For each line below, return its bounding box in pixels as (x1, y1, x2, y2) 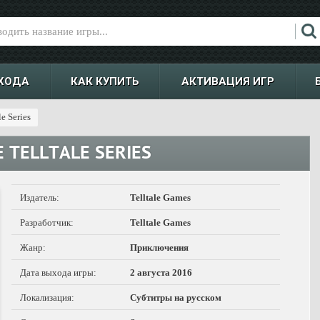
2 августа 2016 (130, 267, 192, 278)
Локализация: (20, 292, 74, 303)
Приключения (130, 242, 189, 253)
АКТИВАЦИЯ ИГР (181, 75, 274, 88)
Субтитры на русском (130, 292, 221, 303)
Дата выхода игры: (20, 267, 96, 278)
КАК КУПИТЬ (71, 75, 139, 88)
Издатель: (20, 192, 59, 203)
